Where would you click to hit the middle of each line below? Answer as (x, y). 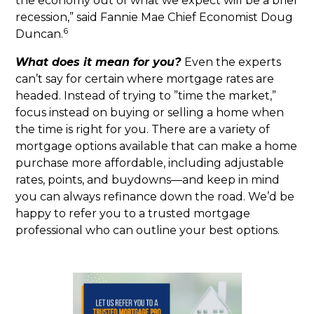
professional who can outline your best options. (148, 230)
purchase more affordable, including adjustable (150, 163)
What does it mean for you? (98, 62)
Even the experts (233, 62)
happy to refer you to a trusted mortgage (133, 213)
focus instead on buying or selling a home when (150, 112)
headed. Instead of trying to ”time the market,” (146, 96)
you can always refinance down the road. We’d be (155, 197)
